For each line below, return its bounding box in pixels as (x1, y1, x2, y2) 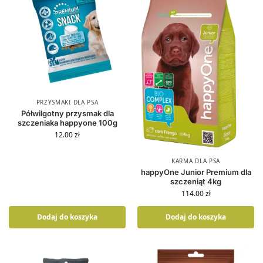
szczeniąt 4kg (170, 176, 221, 186)
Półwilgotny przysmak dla (21, 109, 114, 118)
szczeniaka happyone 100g (17, 118, 117, 127)
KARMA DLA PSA (171, 156, 221, 165)
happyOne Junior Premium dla (140, 167, 251, 177)
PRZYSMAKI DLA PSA (36, 98, 99, 106)
